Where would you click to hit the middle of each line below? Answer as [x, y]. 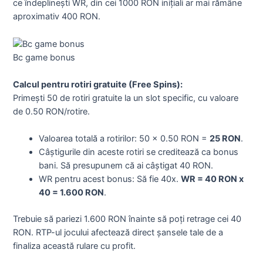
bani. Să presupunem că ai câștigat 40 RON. [126, 166]
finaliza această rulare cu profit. [75, 246]
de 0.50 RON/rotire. [52, 112]
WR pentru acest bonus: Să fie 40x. [110, 179]
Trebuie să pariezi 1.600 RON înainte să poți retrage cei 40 [127, 219]
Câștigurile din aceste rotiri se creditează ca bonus [139, 152]
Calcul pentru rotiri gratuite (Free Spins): [98, 85]
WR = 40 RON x [213, 179]
